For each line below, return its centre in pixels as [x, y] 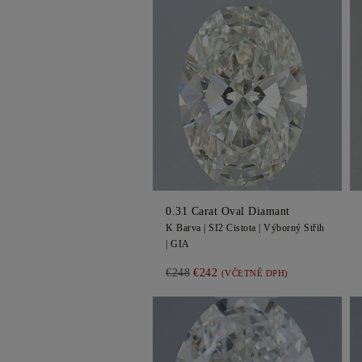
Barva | [191, 228]
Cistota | [243, 228]
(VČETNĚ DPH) [255, 273]
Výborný [282, 228]
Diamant [269, 211]
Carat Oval [218, 211]
